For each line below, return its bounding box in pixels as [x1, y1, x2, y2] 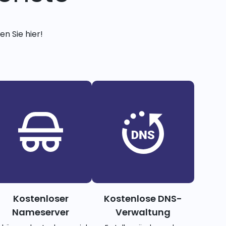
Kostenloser [13, 192, 69, 205]
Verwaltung [116, 205, 171, 218]
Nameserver [12, 205, 69, 218]
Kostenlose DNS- [104, 192, 182, 205]
